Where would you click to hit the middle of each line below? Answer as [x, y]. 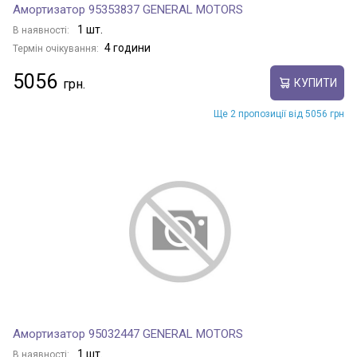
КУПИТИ [315, 82]
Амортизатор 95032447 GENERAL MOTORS [128, 334]
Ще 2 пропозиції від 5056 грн [279, 114]
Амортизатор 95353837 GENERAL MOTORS [128, 10]
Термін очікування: [56, 49]
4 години [127, 48]
